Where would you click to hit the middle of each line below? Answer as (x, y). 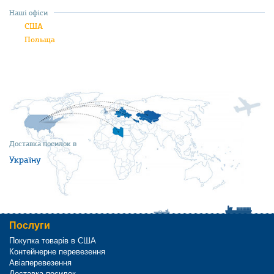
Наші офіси (28, 13)
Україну (25, 160)
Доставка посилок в (43, 144)
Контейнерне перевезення (57, 252)
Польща (40, 39)
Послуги (30, 225)
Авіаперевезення (40, 263)
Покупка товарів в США (53, 241)
